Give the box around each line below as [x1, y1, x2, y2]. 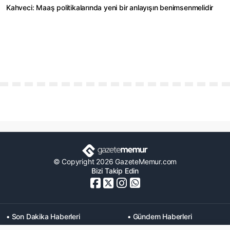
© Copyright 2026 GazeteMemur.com [53, 157, 177, 166]
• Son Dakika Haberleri [6, 212, 80, 221]
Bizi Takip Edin [91, 166, 139, 175]
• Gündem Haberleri [127, 212, 192, 221]
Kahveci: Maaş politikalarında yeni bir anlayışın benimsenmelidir [6, 3, 214, 12]
